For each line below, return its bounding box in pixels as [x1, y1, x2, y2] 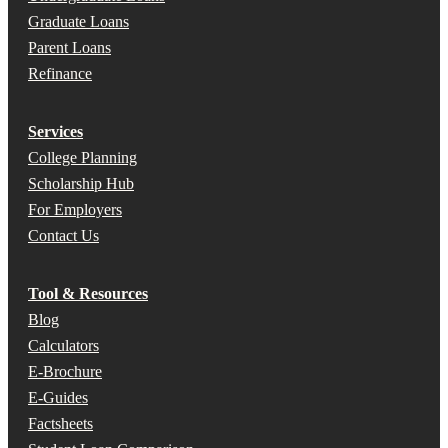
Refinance [28, 65, 92, 83]
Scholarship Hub [28, 175, 134, 193]
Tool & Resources [28, 285, 148, 303]
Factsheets [28, 415, 93, 433]
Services [28, 123, 83, 141]
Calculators [28, 337, 99, 355]
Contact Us [28, 227, 99, 245]
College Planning [28, 149, 137, 167]
